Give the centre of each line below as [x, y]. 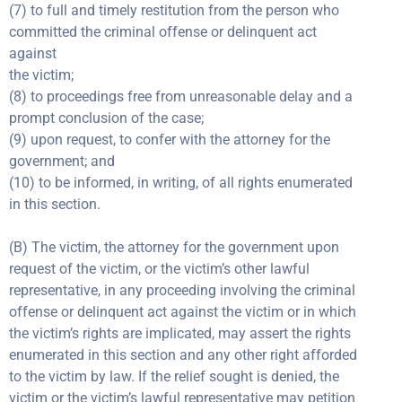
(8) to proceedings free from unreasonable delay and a [181, 96]
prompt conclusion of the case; [106, 118]
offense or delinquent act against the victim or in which [183, 312]
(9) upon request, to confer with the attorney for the [170, 140]
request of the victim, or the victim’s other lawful [159, 269]
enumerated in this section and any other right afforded [183, 355]
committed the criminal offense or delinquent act [163, 32]
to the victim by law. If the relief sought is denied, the [174, 376]
